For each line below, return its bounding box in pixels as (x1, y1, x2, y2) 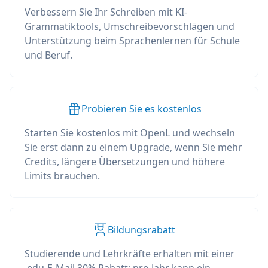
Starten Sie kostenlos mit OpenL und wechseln (25, 126, 235, 139)
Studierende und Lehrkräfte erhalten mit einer (25, 247, 234, 260)
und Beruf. (25, 48, 72, 62)
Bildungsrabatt (107, 223, 175, 236)
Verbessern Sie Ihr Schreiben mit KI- (25, 5, 187, 19)
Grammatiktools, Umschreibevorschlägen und (25, 20, 234, 33)
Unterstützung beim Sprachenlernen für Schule (25, 34, 240, 47)
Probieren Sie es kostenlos (81, 102, 202, 115)
